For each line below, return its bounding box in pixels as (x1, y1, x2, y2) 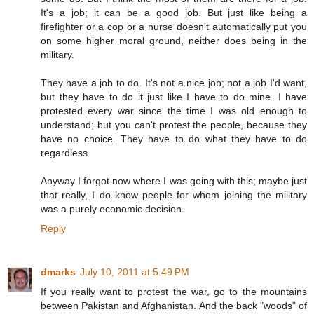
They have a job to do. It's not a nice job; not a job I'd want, (41, 77, 307, 89)
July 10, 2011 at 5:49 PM (80, 266, 189, 278)
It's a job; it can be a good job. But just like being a (41, 7, 307, 19)
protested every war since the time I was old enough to (41, 105, 307, 117)
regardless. (41, 147, 90, 159)
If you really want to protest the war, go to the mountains (41, 286, 307, 298)
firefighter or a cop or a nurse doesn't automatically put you (41, 21, 307, 33)
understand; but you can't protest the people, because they (41, 119, 307, 131)
